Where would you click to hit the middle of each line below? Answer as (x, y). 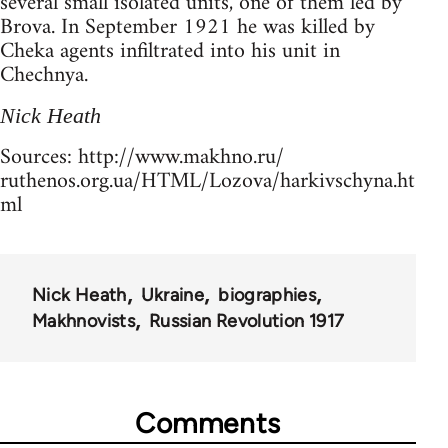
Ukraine (172, 294)
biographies (267, 294)
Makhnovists (83, 320)
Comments (208, 422)
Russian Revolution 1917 (246, 320)
